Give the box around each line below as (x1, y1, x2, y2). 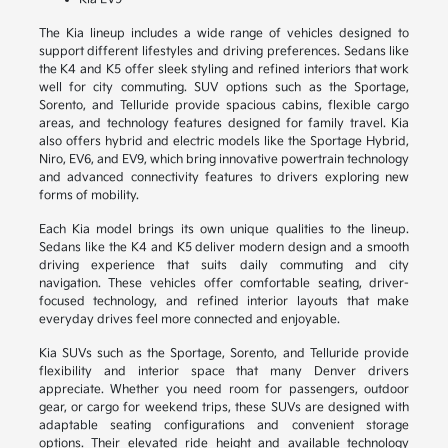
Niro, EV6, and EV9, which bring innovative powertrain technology (38, 152, 410, 168)
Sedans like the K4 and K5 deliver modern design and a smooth (38, 240, 410, 256)
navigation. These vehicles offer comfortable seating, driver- (38, 276, 410, 292)
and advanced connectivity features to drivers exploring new (38, 170, 410, 186)
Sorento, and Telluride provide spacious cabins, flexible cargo (38, 98, 410, 114)
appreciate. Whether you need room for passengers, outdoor (38, 382, 410, 398)
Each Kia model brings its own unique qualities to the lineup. (38, 222, 410, 238)
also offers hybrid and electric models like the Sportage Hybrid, (38, 134, 410, 150)
